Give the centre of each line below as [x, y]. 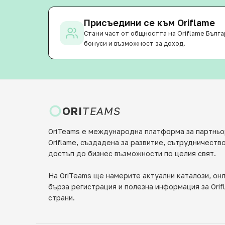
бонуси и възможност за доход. [135, 43]
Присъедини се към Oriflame [149, 23]
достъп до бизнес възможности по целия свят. [132, 153]
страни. [62, 198]
